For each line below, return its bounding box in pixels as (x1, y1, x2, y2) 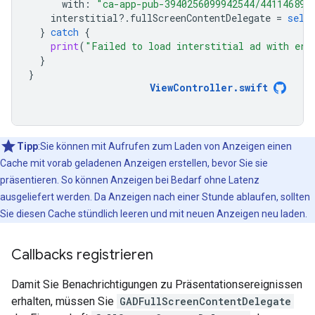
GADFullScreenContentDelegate (120, 295, 291, 308)
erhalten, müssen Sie (11, 295, 117, 308)
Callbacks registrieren (11, 246, 153, 264)
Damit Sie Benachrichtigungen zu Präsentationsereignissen (11, 278, 302, 291)
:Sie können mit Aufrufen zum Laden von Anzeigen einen (38, 141, 292, 152)
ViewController (150, 81, 233, 94)
